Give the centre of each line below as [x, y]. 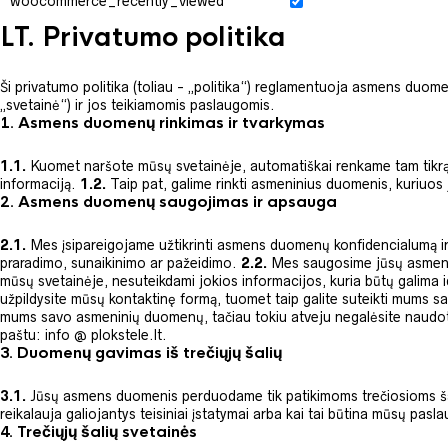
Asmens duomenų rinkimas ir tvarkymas [171, 123]
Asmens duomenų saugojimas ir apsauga [177, 202]
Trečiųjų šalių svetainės [107, 432]
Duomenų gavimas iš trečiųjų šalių [149, 353]
